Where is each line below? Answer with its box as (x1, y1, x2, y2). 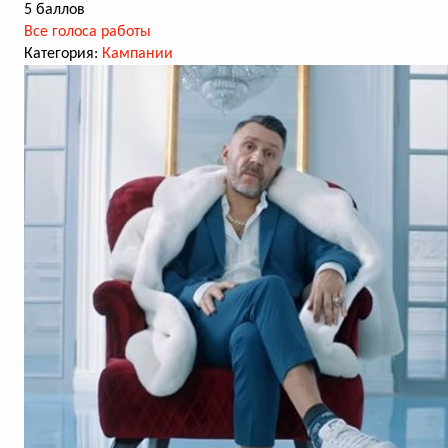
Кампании (102, 46, 173, 62)
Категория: (24, 46, 102, 62)
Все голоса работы (24, 24, 151, 40)
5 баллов (24, 2, 85, 18)
